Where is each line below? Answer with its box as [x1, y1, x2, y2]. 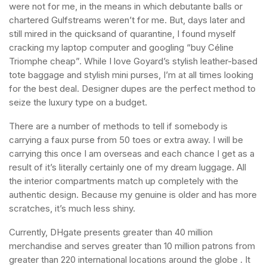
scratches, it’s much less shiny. [9, 203, 135, 214]
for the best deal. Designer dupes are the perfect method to [9, 83, 256, 94]
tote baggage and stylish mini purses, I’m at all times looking [9, 69, 253, 80]
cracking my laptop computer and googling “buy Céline [9, 42, 234, 53]
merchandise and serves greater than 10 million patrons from [9, 240, 255, 252]
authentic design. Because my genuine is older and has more [9, 189, 257, 200]
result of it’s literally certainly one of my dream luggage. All [9, 162, 246, 173]
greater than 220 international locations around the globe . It [9, 254, 250, 265]
